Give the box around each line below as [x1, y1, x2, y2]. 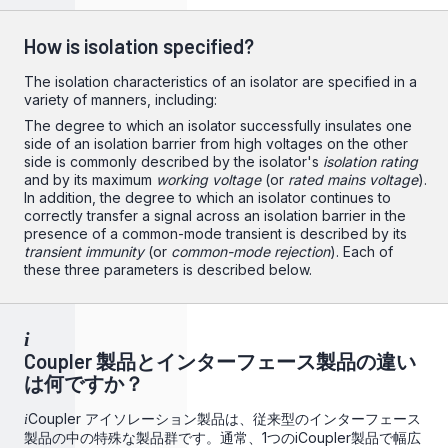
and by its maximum [24, 171, 156, 188]
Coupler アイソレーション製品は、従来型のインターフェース [28, 410, 421, 427]
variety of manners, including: [24, 91, 217, 108]
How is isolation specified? [24, 34, 254, 58]
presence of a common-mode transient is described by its [24, 225, 407, 242]
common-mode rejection [171, 243, 330, 260]
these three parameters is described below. [24, 261, 312, 278]
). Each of [330, 243, 393, 260]
